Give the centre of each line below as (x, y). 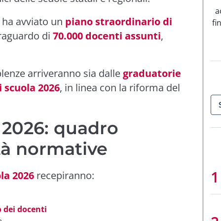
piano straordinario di (119, 21)
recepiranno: (64, 175)
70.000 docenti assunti (107, 36)
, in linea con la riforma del (120, 87)
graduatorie (152, 73)
